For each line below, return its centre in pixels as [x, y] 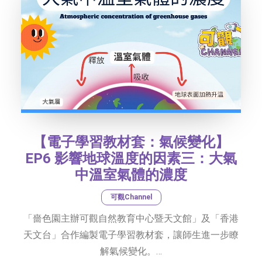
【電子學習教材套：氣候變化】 [131, 142]
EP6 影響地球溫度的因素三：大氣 [131, 158]
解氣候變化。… [131, 251]
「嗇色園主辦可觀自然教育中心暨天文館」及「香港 [131, 218]
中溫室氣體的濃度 [131, 175]
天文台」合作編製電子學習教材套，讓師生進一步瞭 [131, 235]
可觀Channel [131, 197]
